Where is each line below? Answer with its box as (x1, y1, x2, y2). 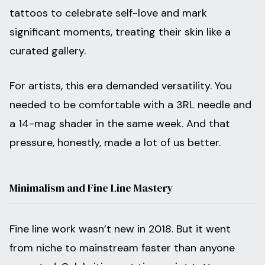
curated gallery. (9, 44, 86, 59)
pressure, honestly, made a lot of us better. (9, 135, 221, 150)
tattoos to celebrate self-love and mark (9, 6, 207, 21)
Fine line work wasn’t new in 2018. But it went (9, 222, 231, 237)
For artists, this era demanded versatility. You (9, 79, 232, 93)
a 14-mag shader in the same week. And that (9, 117, 230, 131)
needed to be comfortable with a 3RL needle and (9, 98, 251, 112)
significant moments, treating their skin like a (9, 25, 231, 40)
